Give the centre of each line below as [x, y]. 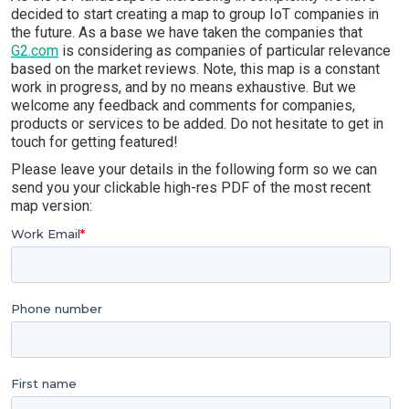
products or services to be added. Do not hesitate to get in [197, 124]
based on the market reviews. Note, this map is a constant [195, 69]
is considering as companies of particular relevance [225, 51]
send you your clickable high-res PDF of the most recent [191, 188]
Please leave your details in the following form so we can [194, 169]
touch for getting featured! [94, 142]
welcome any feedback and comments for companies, [183, 105]
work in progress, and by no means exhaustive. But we [184, 87]
